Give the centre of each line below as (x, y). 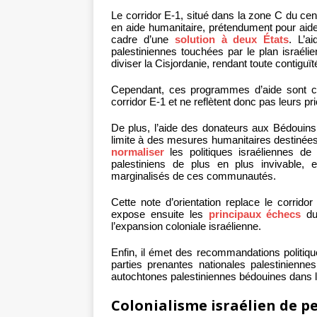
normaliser (138, 152)
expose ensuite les (160, 214)
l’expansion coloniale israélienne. (186, 226)
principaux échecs (255, 214)
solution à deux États (232, 40)
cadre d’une (143, 40)
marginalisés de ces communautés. (194, 176)
